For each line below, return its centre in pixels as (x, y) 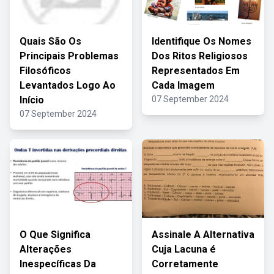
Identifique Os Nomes (202, 41)
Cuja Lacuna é (184, 249)
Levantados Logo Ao (68, 85)
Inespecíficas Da (58, 264)
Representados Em (196, 71)
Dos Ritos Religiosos (200, 56)
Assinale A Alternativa (203, 235)
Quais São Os (50, 41)
